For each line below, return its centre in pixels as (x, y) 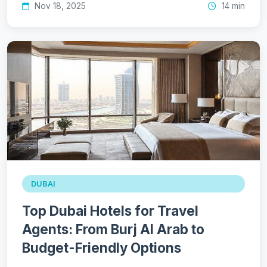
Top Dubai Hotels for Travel (110, 210)
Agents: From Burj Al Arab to (113, 229)
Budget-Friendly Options (102, 247)
